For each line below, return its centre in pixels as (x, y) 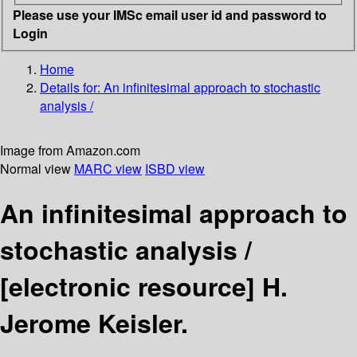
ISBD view (175, 168)
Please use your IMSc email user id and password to (170, 14)
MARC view (108, 168)
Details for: (72, 87)
